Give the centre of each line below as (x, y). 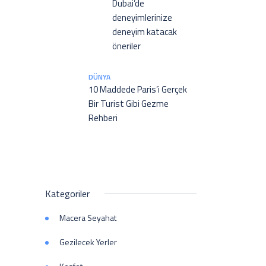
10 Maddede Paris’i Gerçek (138, 89)
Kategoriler (67, 194)
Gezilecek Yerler (88, 242)
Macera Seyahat (88, 218)
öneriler (126, 46)
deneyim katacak (145, 32)
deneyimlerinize (142, 18)
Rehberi (103, 118)
